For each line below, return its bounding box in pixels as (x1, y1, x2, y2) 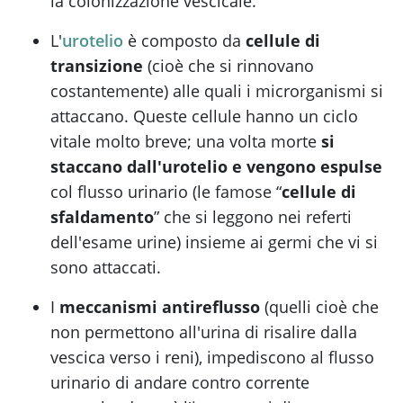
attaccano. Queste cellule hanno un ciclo (50, 105, 358, 128)
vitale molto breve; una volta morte (50, 130, 321, 153)
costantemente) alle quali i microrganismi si (50, 80, 383, 103)
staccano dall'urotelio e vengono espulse (50, 156, 382, 178)
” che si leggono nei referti (154, 206, 352, 228)
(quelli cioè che (260, 296, 379, 318)
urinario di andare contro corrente (50, 372, 309, 394)
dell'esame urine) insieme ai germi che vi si (50, 231, 378, 254)
